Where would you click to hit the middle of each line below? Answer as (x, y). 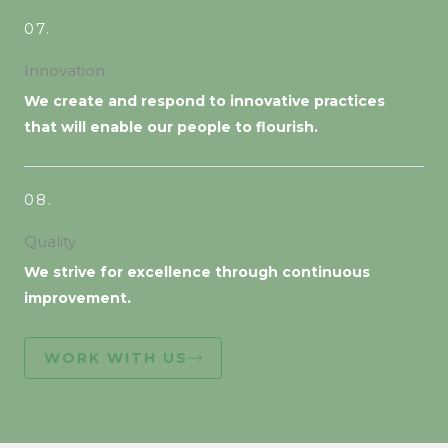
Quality (50, 241)
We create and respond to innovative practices (204, 101)
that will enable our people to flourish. (171, 127)
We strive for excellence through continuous (197, 272)
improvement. (77, 298)
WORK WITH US (116, 358)
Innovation (64, 70)
